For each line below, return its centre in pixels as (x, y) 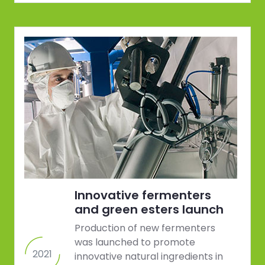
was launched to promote (135, 243)
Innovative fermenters (143, 195)
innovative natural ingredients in (149, 257)
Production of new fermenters (145, 228)
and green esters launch (149, 210)
